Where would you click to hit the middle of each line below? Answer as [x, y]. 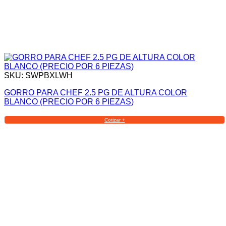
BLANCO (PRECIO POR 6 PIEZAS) [69, 101]
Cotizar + [115, 120]
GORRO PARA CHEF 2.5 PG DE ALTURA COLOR [96, 92]
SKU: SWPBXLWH [38, 75]
